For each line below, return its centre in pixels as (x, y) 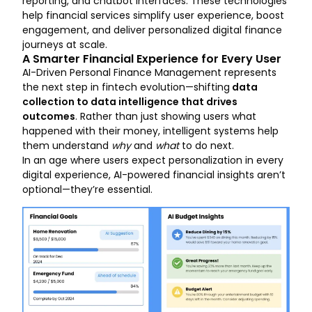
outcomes (49, 116)
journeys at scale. (66, 44)
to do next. (208, 145)
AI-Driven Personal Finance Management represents (149, 72)
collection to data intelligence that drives (130, 101)
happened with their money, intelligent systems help (150, 131)
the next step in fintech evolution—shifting (126, 87)
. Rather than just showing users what (166, 116)
